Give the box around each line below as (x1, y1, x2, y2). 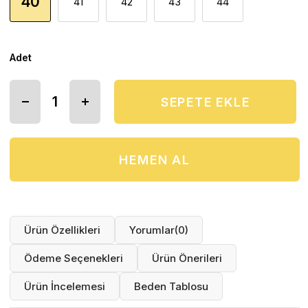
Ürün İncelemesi (24, 280, 106, 294)
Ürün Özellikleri (24, 223, 101, 237)
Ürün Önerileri (152, 252, 223, 265)
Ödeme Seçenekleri (24, 252, 124, 265)
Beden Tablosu (134, 280, 209, 294)
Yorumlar (129, 223, 175, 237)
